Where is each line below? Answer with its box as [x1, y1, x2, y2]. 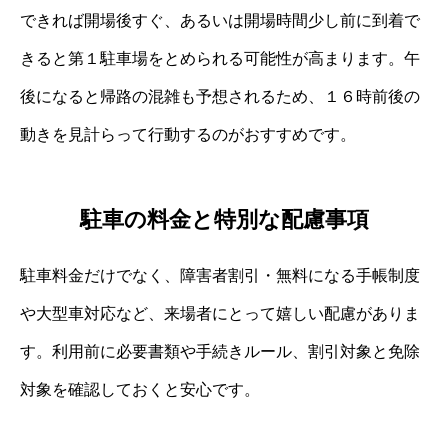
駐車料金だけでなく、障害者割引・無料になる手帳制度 [20, 266, 420, 284]
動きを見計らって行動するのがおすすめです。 [20, 126, 356, 144]
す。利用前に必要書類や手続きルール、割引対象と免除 [20, 342, 420, 360]
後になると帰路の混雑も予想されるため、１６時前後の [20, 88, 420, 106]
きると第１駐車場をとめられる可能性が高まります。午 [20, 50, 420, 68]
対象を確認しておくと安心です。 [20, 380, 260, 398]
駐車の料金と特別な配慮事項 [79, 206, 369, 232]
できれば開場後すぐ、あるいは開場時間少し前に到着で [20, 12, 420, 30]
